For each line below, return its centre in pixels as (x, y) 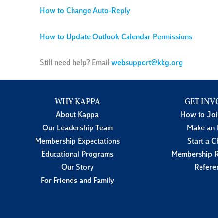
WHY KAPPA (77, 102)
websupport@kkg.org (147, 64)
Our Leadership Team (77, 129)
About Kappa (77, 116)
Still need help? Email (76, 64)
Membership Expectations (77, 142)
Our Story (77, 168)
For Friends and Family (77, 181)
